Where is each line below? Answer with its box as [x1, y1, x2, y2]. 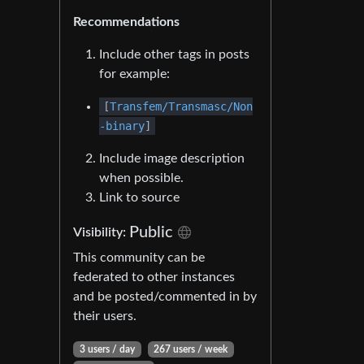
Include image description [99, 152, 245, 165]
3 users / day [79, 344, 135, 354]
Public [129, 224, 173, 240]
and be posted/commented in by [73, 290, 257, 303]
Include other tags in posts [99, 48, 249, 61]
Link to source [99, 191, 180, 204]
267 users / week [154, 344, 228, 354]
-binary [99, 119, 145, 132]
